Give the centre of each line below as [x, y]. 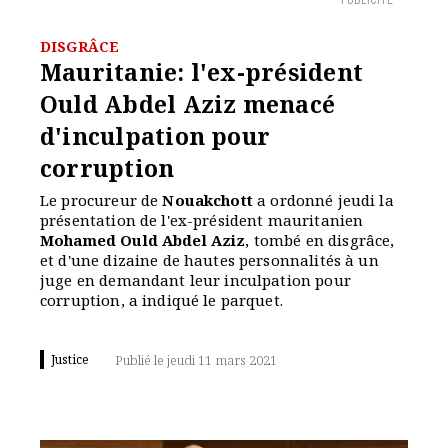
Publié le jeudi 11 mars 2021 [196, 360]
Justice [70, 359]
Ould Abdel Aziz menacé [188, 104]
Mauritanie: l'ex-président [201, 72]
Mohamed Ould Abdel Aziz [143, 240]
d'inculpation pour [155, 136]
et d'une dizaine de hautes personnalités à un [209, 260]
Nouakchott [207, 200]
